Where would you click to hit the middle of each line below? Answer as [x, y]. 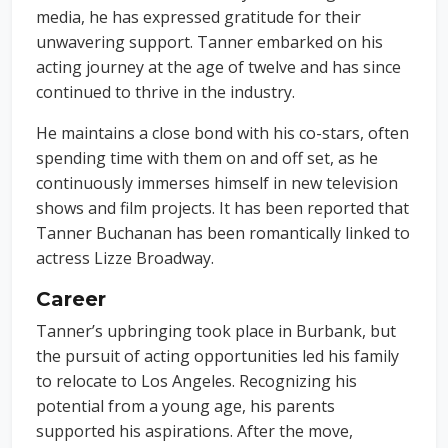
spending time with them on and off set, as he [207, 157]
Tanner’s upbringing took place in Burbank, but [216, 330]
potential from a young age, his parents [185, 405]
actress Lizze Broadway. [125, 257]
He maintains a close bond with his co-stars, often [222, 132]
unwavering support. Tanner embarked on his [209, 41]
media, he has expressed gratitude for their [198, 16]
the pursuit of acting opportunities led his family [217, 355]
